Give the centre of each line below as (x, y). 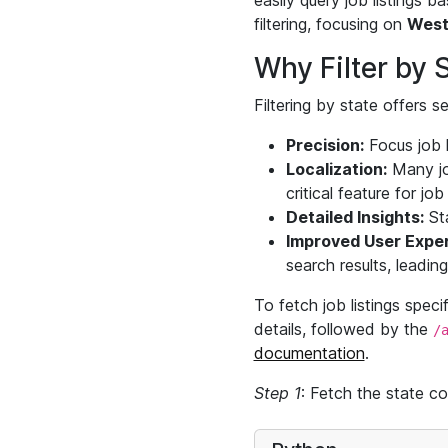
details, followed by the (343, 329)
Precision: (324, 145)
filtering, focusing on (330, 24)
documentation (309, 353)
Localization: (336, 169)
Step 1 (277, 393)
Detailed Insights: (354, 217)
